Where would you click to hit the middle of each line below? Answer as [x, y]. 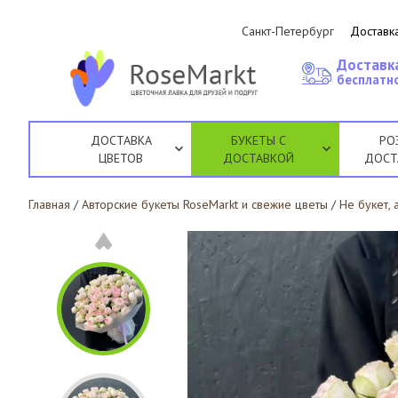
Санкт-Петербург [288, 31]
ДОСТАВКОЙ [259, 158]
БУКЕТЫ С [259, 140]
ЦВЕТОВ [121, 158]
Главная [49, 204]
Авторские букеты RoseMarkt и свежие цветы [205, 204]
